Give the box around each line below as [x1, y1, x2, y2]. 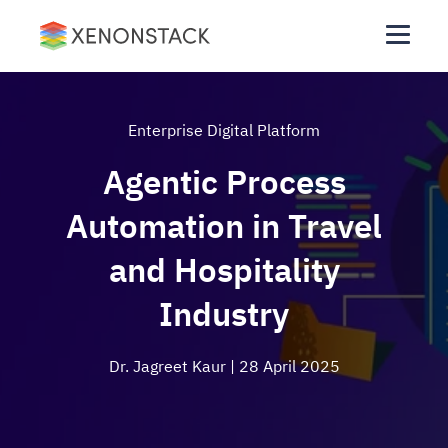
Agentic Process [102, 160, 346, 203]
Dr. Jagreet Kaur [108, 356, 230, 376]
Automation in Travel [66, 204, 382, 247]
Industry [159, 292, 289, 335]
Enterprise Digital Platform [128, 120, 320, 140]
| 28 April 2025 [229, 356, 340, 376]
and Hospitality [108, 248, 340, 291]
